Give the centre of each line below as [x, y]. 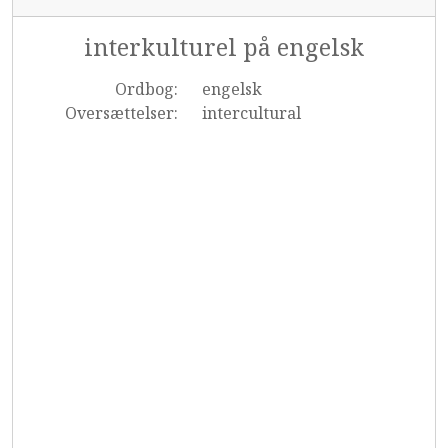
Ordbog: [146, 89]
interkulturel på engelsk [224, 47]
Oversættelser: [121, 113]
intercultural [251, 113]
